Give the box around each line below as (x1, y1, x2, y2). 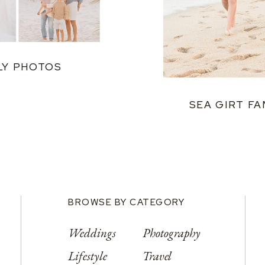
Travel (143, 248, 172, 264)
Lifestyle (68, 248, 107, 264)
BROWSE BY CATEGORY (68, 196, 185, 208)
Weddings (68, 225, 116, 241)
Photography (143, 225, 201, 241)
